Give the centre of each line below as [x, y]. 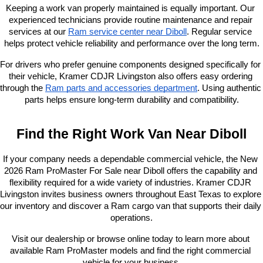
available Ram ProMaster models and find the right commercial [130, 250]
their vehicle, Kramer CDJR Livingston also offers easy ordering [130, 76]
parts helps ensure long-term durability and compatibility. [131, 100]
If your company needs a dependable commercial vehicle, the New [130, 159]
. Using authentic [229, 88]
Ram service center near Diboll [127, 31]
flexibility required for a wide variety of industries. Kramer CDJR [130, 182]
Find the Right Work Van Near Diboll [131, 134]
